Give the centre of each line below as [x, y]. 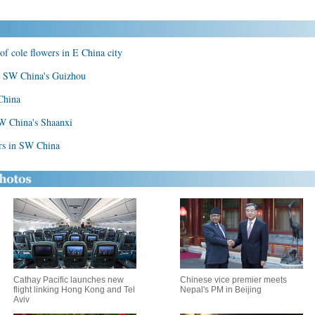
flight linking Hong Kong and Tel [74, 290]
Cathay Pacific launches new [68, 280]
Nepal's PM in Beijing [221, 290]
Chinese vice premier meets [233, 280]
